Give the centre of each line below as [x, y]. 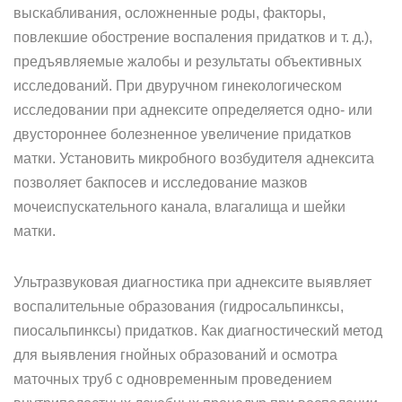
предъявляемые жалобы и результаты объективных [188, 61]
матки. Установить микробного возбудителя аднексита [194, 158]
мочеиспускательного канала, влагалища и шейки [179, 207]
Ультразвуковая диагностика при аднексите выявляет [192, 282]
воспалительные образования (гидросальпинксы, [179, 306]
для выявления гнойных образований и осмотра [175, 355]
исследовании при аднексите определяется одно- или [193, 110]
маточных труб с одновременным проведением [173, 379]
